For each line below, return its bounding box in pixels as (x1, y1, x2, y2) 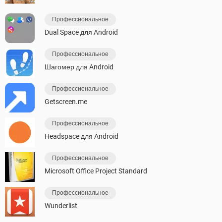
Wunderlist (45, 202, 77, 210)
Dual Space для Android (45, 28, 118, 37)
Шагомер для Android (45, 63, 113, 71)
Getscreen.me (45, 98, 87, 106)
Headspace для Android (45, 132, 118, 141)
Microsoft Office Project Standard (45, 167, 147, 175)
